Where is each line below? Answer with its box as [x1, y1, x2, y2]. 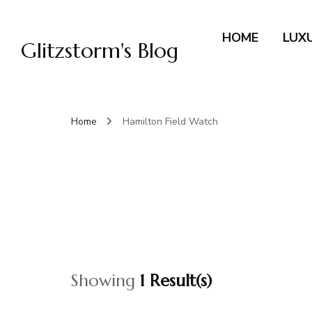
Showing [71, 270, 140, 291]
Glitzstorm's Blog [21, 38, 178, 63]
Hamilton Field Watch [123, 115, 218, 128]
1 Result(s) [140, 270, 212, 291]
